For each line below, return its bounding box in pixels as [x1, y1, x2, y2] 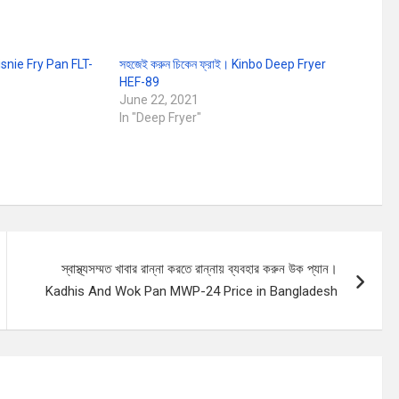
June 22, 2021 [118, 93, 199, 107]
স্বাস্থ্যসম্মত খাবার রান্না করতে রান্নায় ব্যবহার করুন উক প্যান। [61, 261, 338, 277]
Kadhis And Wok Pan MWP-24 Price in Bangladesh [45, 283, 338, 299]
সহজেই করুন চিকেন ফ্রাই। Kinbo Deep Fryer [118, 57, 326, 71]
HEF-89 [118, 75, 159, 89]
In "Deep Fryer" [118, 110, 201, 125]
